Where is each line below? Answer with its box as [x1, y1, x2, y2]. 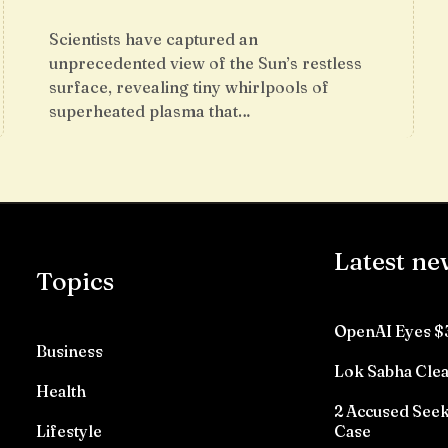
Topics [36, 266, 115, 296]
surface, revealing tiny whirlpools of [49, 77, 329, 97]
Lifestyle [36, 421, 103, 441]
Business [36, 341, 104, 361]
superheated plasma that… [49, 101, 251, 121]
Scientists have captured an [49, 29, 258, 49]
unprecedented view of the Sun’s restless [49, 53, 362, 73]
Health [36, 381, 87, 401]
